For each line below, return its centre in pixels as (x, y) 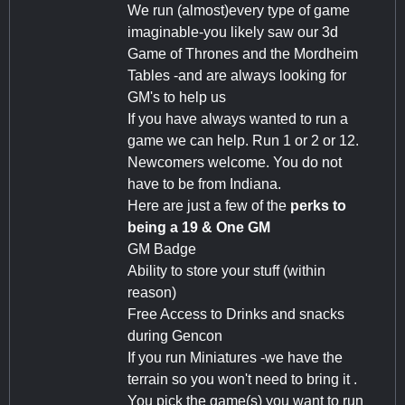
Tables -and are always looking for (237, 75)
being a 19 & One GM (199, 227)
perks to (318, 205)
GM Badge (162, 249)
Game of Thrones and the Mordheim (243, 53)
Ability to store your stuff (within (226, 270)
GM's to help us (177, 97)
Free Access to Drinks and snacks (236, 314)
